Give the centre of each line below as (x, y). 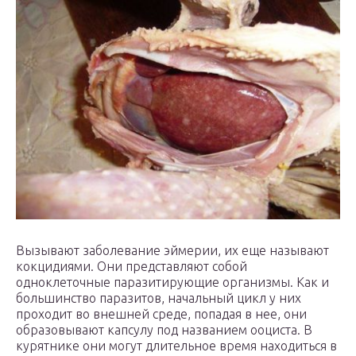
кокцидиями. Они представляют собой (132, 267)
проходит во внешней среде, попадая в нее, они (161, 314)
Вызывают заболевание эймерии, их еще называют (172, 251)
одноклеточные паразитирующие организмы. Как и (172, 282)
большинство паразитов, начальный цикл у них (159, 298)
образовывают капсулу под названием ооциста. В (164, 330)
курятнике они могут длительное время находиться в (176, 346)
